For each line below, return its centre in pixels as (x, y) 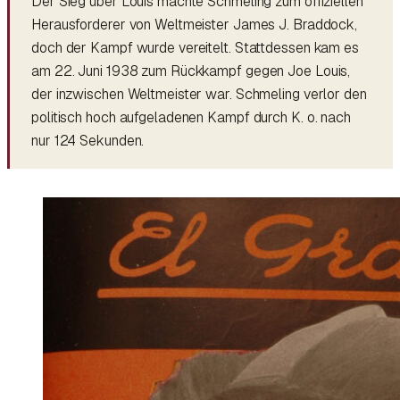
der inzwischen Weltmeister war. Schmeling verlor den (199, 94)
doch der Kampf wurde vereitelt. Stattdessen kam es (195, 47)
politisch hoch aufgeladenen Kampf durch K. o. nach (191, 117)
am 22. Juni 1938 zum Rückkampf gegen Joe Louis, (191, 71)
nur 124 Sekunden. (88, 140)
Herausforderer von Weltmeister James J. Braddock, (195, 24)
